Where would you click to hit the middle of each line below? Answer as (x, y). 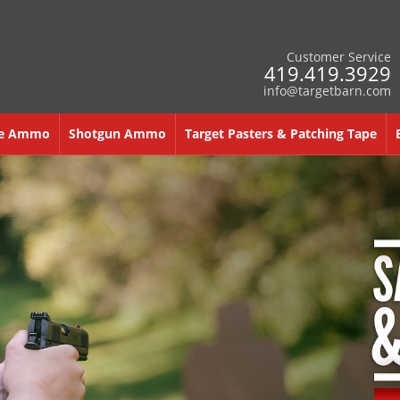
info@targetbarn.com (327, 91)
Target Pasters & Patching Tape (281, 134)
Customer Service (339, 57)
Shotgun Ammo (117, 134)
